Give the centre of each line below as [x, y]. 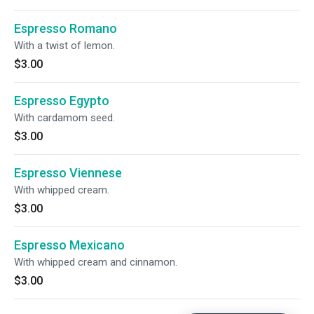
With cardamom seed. [64, 118]
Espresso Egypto [62, 101]
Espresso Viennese [68, 173]
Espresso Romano [66, 28]
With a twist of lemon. [64, 46]
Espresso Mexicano [69, 245]
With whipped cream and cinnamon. [96, 262]
